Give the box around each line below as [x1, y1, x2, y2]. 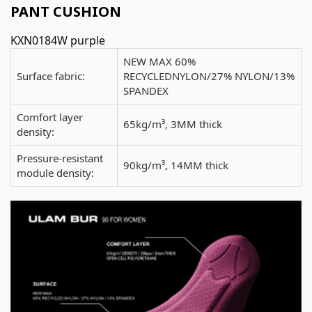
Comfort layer [17, 110, 83, 125]
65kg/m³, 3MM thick [123, 117, 222, 132]
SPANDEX [123, 84, 169, 98]
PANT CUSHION [10, 2, 121, 22]
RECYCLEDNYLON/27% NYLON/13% [123, 69, 295, 84]
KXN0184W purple [10, 33, 105, 49]
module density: [17, 166, 94, 180]
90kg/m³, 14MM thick [123, 158, 228, 173]
